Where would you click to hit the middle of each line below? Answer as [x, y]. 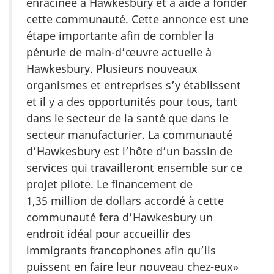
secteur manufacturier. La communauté [129, 135]
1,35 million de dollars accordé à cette [125, 201]
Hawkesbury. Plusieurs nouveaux [112, 69]
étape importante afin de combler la [120, 36]
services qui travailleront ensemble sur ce [134, 168]
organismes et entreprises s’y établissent [134, 85]
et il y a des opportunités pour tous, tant [132, 102]
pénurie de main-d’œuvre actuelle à [119, 52]
